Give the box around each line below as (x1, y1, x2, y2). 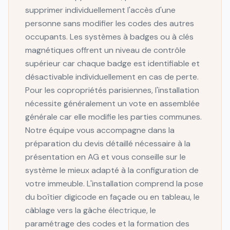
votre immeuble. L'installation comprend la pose (25, 178, 203, 189)
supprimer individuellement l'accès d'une (25, 5, 176, 15)
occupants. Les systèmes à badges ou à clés (25, 31, 194, 42)
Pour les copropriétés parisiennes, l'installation (25, 85, 199, 95)
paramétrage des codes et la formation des (25, 218, 189, 229)
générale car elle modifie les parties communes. (25, 111, 202, 122)
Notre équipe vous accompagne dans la (25, 125, 175, 136)
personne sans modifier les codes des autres (25, 18, 194, 29)
